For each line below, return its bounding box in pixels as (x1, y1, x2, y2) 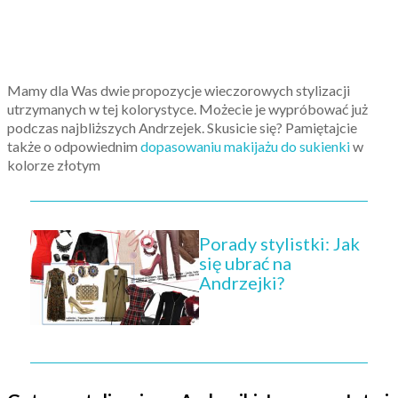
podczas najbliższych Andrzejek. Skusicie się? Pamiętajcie (7, 118, 357, 136)
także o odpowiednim (7, 137, 140, 155)
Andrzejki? (199, 272, 284, 294)
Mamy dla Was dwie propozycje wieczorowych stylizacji (7, 81, 350, 99)
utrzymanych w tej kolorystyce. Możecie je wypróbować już (7, 99, 368, 117)
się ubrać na (199, 252, 291, 275)
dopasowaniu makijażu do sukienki (140, 137, 350, 155)
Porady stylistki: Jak (199, 233, 360, 255)
